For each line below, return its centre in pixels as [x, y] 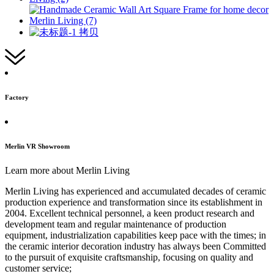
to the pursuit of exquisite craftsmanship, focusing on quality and [129, 257]
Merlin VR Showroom [37, 146]
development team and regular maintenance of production [116, 224]
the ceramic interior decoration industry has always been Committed [135, 246]
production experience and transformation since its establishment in [134, 202]
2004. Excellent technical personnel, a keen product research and [130, 213]
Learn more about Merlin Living [67, 171]
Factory [17, 98]
